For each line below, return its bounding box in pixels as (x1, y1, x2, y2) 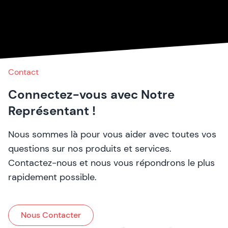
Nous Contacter (21, 209, 81, 220)
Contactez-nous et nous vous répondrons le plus (8, 156, 215, 169)
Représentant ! (8, 102, 96, 119)
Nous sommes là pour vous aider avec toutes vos (8, 128, 216, 140)
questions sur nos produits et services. (8, 142, 172, 155)
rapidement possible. (8, 170, 97, 183)
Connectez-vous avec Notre (8, 86, 175, 102)
